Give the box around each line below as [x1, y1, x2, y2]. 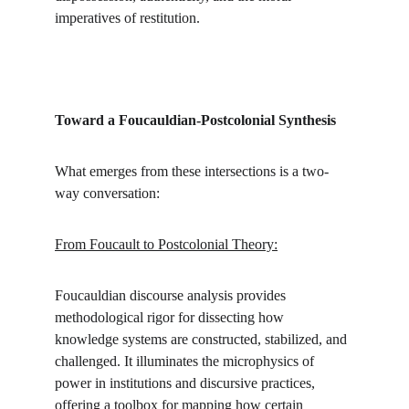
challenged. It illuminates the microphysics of [55, 353, 318, 369]
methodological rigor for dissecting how [55, 309, 288, 325]
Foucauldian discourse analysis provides [55, 288, 289, 303]
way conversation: [55, 185, 160, 201]
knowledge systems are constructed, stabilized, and [55, 331, 351, 347]
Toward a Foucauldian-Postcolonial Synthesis [55, 112, 336, 128]
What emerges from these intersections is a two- [55, 163, 329, 179]
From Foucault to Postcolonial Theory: [55, 236, 278, 252]
